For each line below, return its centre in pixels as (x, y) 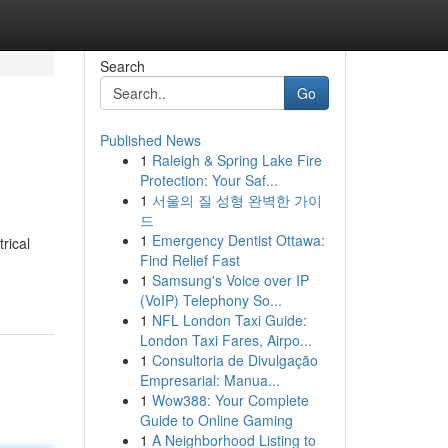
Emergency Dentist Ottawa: (238, 240)
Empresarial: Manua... (209, 380)
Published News (150, 140)
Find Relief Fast (189, 260)
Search (122, 66)
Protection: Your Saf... (208, 180)
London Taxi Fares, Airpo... (225, 340)
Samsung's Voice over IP (230, 280)
